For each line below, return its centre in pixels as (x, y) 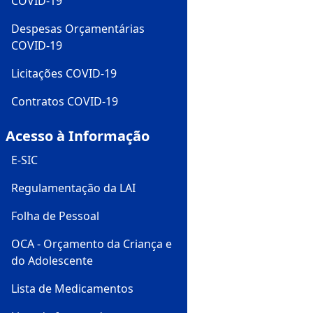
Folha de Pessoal (55, 216)
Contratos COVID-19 (65, 101)
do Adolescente (52, 260)
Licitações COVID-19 (64, 73)
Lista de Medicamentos (72, 288)
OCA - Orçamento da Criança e (92, 243)
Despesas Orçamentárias (78, 28)
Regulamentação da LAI (73, 188)
